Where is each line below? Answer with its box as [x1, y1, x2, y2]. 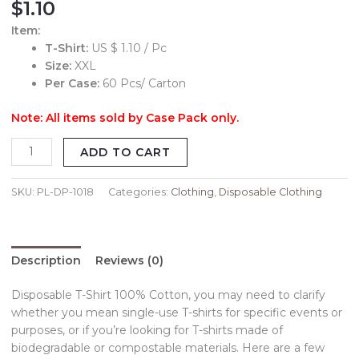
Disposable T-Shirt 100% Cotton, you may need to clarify [11, 288, 325, 303]
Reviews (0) [95, 253, 163, 268]
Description [11, 253, 81, 268]
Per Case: [45, 75, 99, 91]
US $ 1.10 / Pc [88, 40, 167, 55]
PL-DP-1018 [37, 186, 94, 199]
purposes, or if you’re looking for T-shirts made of [11, 323, 283, 338]
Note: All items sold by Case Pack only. [11, 110, 239, 125]
